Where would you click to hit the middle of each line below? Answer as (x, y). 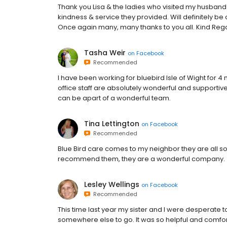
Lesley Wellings (112, 185)
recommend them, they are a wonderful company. (141, 159)
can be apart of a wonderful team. (114, 98)
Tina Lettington (112, 124)
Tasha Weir (105, 53)
